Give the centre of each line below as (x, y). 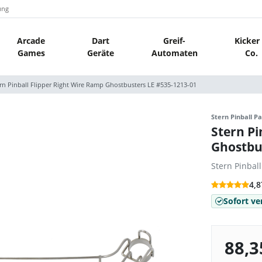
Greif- (175, 40)
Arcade (31, 40)
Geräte (100, 53)
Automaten (174, 53)
